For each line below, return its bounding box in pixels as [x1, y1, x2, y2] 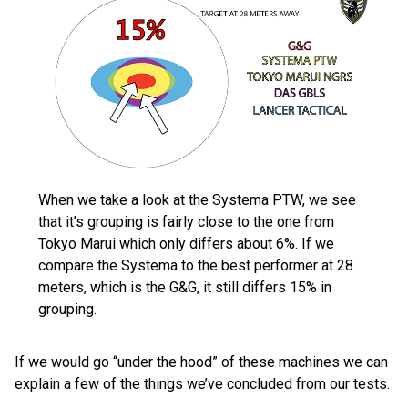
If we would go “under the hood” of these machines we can [15, 353, 388, 372]
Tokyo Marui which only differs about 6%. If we [38, 235, 334, 253]
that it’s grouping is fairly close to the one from [38, 213, 334, 231]
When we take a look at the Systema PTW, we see [38, 191, 356, 209]
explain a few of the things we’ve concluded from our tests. [15, 375, 390, 393]
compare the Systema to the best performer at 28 [38, 257, 353, 275]
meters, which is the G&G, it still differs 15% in [38, 279, 331, 297]
